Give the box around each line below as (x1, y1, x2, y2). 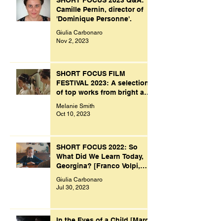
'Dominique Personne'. (56, 15, 132, 23)
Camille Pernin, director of (56, 5, 144, 14)
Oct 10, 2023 (56, 110, 90, 118)
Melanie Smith (56, 102, 95, 110)
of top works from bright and (56, 88, 153, 96)
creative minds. (56, 97, 108, 106)
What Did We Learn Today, (56, 152, 144, 160)
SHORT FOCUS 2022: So (56, 143, 138, 151)
